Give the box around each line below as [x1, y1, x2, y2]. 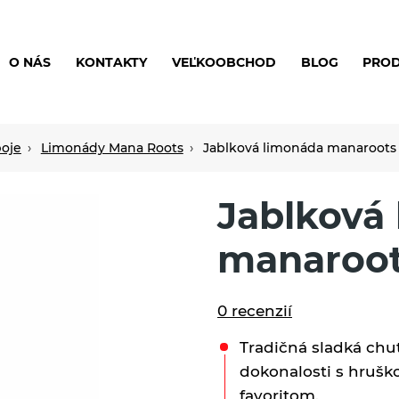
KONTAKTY [76, 54, 148, 69]
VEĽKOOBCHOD [171, 54, 276, 69]
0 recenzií [217, 301, 292, 320]
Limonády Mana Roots [40, 140, 183, 155]
